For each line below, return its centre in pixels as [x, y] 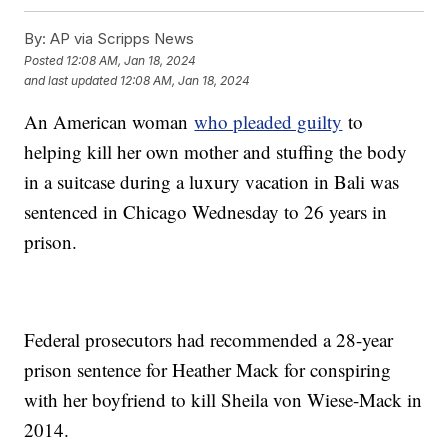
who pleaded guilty [268, 122]
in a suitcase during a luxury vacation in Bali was [212, 182]
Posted [45, 60]
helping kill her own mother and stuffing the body [216, 152]
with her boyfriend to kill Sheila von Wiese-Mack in [223, 400]
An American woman [109, 122]
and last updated [71, 80]
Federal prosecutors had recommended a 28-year [209, 340]
